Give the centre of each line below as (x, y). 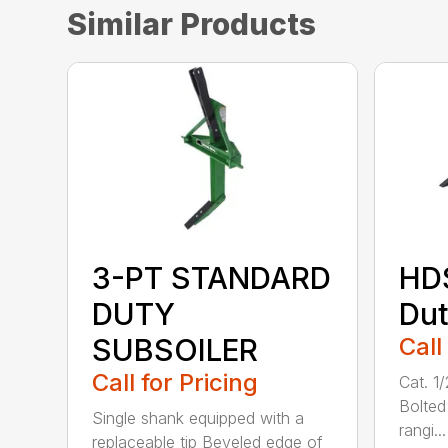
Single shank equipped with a (198, 417)
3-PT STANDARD (212, 277)
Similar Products (192, 24)
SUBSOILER (175, 349)
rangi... (422, 429)
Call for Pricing (175, 382)
